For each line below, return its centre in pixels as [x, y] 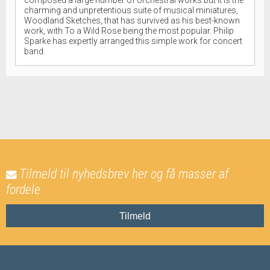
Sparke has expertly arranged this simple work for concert [133, 41]
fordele [23, 189]
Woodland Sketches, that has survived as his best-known [132, 20]
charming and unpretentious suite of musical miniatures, [131, 10]
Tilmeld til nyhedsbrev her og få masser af [124, 174]
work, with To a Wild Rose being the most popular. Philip [129, 30]
